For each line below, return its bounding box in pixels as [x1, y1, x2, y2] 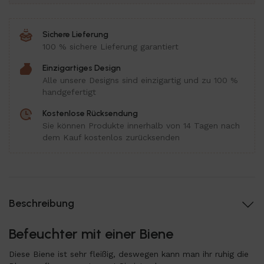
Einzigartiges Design [42, 63, 121, 73]
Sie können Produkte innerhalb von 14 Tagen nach [42, 121, 240, 130]
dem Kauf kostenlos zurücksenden [42, 133, 180, 142]
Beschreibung [9, 197, 74, 210]
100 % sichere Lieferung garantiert [42, 42, 179, 51]
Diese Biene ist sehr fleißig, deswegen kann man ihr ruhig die [9, 249, 249, 259]
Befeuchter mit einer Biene [9, 225, 173, 242]
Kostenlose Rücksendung [42, 108, 138, 118]
